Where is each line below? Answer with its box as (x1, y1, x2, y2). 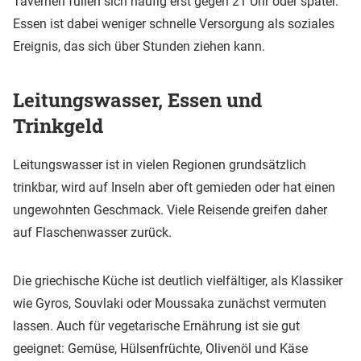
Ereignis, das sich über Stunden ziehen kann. (13, 38, 265, 54)
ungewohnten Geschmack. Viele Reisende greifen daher (13, 202, 327, 218)
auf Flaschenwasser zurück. (13, 225, 172, 241)
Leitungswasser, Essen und (13, 86, 262, 113)
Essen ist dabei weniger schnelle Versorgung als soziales (13, 15, 334, 31)
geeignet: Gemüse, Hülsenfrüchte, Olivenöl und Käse (13, 341, 308, 357)
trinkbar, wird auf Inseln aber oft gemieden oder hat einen (13, 180, 335, 196)
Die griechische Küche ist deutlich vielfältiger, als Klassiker (13, 273, 342, 289)
